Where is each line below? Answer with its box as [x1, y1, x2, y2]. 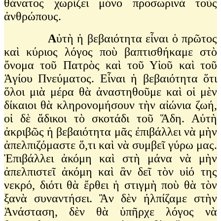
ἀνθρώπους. [4, 9, 64, 23]
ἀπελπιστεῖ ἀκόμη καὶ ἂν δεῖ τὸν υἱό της [4, 165, 217, 178]
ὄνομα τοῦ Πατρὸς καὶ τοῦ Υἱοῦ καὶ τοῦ [4, 58, 217, 72]
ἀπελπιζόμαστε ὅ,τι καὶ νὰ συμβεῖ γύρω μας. [4, 138, 217, 151]
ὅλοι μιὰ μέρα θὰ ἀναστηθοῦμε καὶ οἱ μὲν [4, 85, 217, 98]
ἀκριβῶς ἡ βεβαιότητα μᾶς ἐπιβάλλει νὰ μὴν [4, 125, 217, 138]
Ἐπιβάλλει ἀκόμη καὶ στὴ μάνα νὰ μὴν [4, 151, 217, 165]
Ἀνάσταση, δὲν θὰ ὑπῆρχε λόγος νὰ [4, 205, 217, 218]
